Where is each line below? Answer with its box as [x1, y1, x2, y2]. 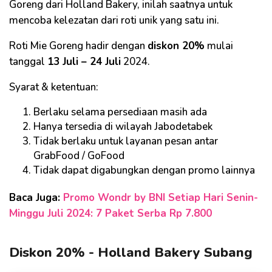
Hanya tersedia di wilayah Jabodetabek [33, 120, 212, 134]
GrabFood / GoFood [33, 149, 124, 163]
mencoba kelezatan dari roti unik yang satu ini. [9, 13, 219, 28]
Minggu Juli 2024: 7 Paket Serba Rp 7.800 [9, 206, 212, 221]
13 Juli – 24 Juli [47, 55, 121, 69]
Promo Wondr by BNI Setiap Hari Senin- [63, 191, 258, 205]
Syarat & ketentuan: [9, 80, 98, 95]
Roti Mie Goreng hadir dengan [9, 39, 148, 53]
